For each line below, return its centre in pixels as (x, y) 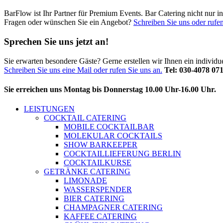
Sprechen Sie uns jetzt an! (56, 42)
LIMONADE (85, 181)
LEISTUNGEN (49, 109)
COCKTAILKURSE (98, 163)
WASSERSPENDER (98, 190)
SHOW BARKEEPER (101, 145)
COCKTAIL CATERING (85, 118)
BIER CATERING (94, 199)
